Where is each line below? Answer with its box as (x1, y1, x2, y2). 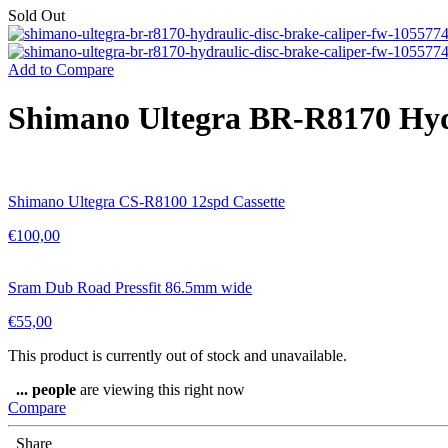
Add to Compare (8, 61, 114, 78)
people (32, 380, 76, 398)
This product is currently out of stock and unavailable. (8, 346, 347, 364)
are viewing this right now (76, 380, 245, 398)
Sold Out (8, 7, 65, 24)
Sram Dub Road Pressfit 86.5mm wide (8, 278, 252, 296)
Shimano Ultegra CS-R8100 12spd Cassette (8, 192, 285, 210)
